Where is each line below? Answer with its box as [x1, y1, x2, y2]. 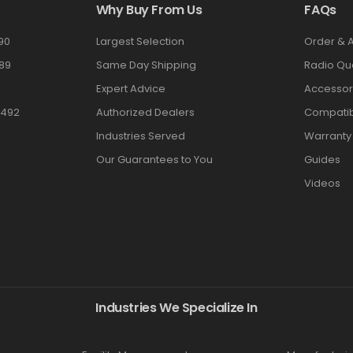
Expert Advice [95, 80, 165, 96]
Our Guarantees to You [95, 151, 213, 167]
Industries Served [95, 128, 185, 143]
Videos [304, 175, 341, 191]
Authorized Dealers [95, 104, 195, 120]
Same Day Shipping [95, 57, 196, 72]
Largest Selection [95, 33, 184, 49]
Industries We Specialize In [95, 298, 258, 317]
